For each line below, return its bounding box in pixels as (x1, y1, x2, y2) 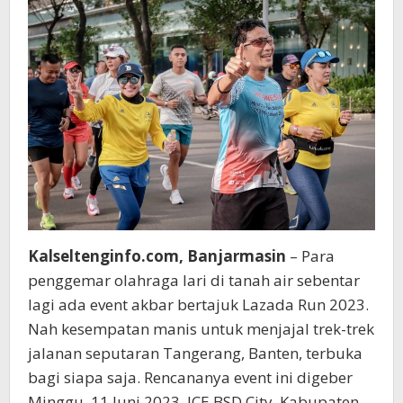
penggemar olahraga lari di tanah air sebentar (28, 269, 360, 291)
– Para (286, 245, 335, 266)
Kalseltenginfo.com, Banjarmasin (28, 245, 286, 266)
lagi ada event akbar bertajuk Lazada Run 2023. (28, 293, 369, 315)
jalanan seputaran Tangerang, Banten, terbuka (28, 342, 363, 363)
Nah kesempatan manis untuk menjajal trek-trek (28, 318, 374, 339)
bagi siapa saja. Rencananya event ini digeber (28, 366, 353, 388)
